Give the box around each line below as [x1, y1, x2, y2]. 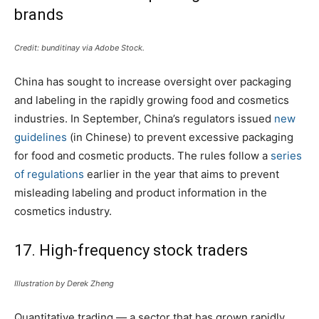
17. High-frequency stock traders [14, 241, 248, 259]
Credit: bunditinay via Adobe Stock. [14, 42, 145, 53]
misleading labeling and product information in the [14, 185, 267, 199]
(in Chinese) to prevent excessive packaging [67, 130, 293, 144]
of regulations [14, 167, 84, 181]
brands [14, 5, 63, 23]
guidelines [14, 130, 67, 144]
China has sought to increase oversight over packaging [14, 74, 291, 88]
